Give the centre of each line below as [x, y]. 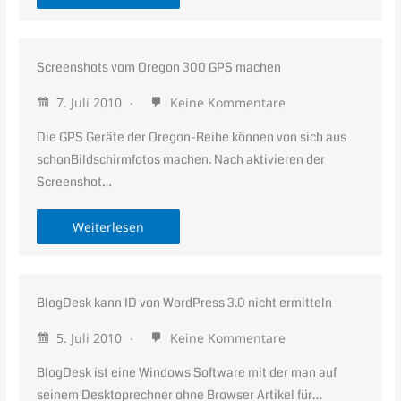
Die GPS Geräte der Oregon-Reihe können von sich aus [192, 138]
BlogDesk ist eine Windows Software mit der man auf [187, 373]
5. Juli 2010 [90, 338]
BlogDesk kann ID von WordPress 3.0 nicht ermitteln [185, 303]
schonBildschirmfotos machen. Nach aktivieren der [181, 160]
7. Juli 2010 [90, 103]
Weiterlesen [109, 227]
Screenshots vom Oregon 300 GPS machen [159, 68]
